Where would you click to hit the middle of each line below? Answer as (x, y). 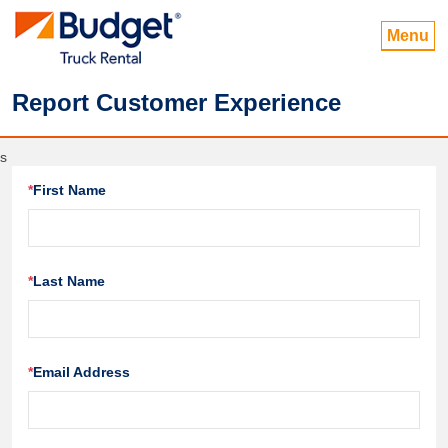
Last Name (69, 281)
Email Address (81, 372)
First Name (69, 190)
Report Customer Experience (176, 102)
